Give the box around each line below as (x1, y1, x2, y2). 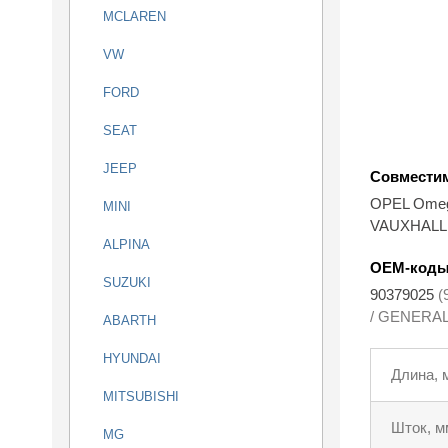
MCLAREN (103, 9, 166, 24)
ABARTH (103, 313, 156, 328)
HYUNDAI (103, 351, 161, 366)
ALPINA (103, 237, 150, 252)
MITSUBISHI (103, 389, 179, 404)
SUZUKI (103, 275, 151, 290)
